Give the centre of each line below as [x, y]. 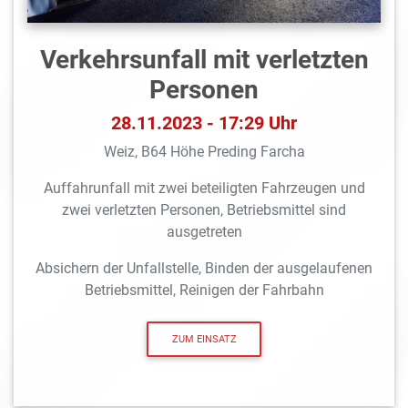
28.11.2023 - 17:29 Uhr [204, 123]
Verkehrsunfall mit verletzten [204, 60]
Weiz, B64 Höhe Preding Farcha [204, 152]
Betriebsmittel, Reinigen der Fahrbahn [204, 291]
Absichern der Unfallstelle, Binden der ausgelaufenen [204, 269]
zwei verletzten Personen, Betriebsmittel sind [204, 210]
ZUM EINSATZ [204, 339]
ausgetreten [204, 232]
